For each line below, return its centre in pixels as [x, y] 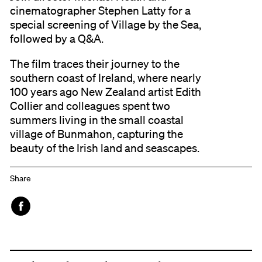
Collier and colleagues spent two [90, 106]
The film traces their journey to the [95, 64]
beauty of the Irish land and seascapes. [105, 148]
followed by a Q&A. [57, 39]
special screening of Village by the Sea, [106, 25]
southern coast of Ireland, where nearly [106, 78]
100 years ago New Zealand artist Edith [106, 92]
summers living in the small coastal [97, 120]
